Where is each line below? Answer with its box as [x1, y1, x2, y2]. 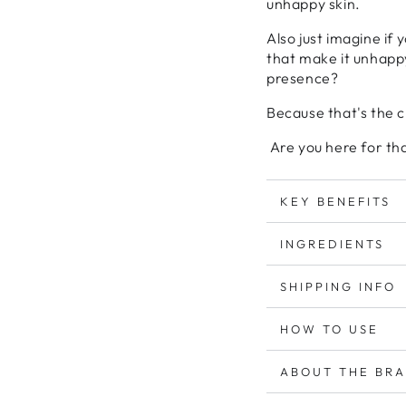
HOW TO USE [280, 321, 379, 336]
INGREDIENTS [280, 236, 384, 251]
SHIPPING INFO [280, 278, 396, 294]
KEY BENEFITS [280, 193, 391, 208]
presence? [266, 69, 339, 88]
